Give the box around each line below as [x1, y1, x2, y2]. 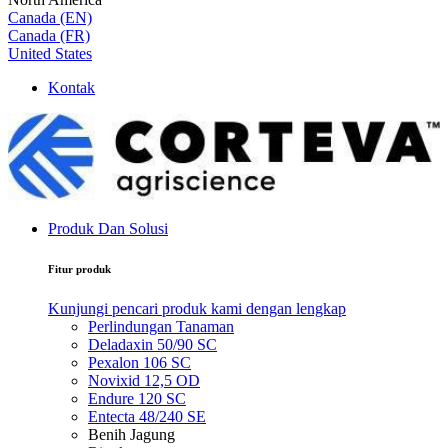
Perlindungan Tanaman [88, 317, 234, 335]
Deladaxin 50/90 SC [88, 335, 217, 353]
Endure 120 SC [88, 389, 186, 407]
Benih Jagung [88, 425, 175, 443]
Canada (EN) [8, 9, 92, 27]
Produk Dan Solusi [48, 219, 168, 237]
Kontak [48, 79, 95, 97]
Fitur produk [48, 262, 111, 275]
